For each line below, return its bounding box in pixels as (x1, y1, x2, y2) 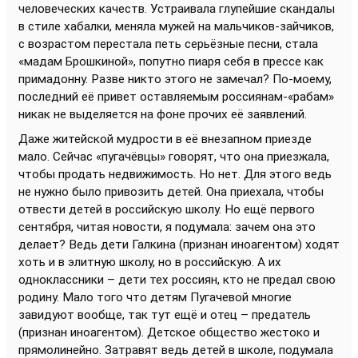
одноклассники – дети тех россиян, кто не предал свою (18, 272, 336, 287)
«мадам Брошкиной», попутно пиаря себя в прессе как (18, 54, 324, 69)
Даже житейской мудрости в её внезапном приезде (18, 132, 312, 146)
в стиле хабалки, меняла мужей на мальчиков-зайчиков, (18, 19, 334, 34)
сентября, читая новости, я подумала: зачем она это (18, 220, 316, 234)
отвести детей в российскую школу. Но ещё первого (18, 202, 315, 217)
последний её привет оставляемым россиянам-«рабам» (18, 89, 334, 104)
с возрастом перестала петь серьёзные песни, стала (18, 37, 318, 51)
